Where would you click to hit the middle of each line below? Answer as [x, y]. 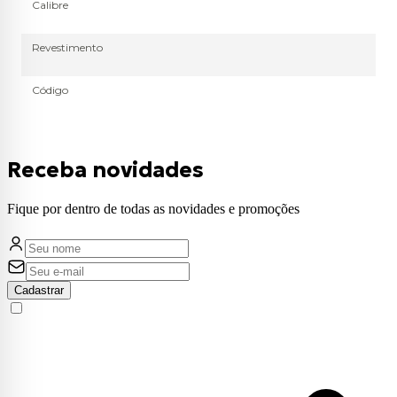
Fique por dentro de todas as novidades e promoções [153, 209]
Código [50, 90]
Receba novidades [105, 171]
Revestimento [67, 47]
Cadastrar [39, 291]
